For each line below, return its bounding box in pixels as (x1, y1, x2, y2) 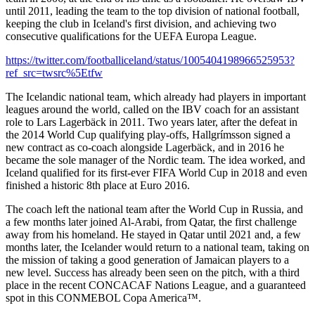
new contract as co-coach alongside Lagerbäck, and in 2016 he (6, 141, 284, 154)
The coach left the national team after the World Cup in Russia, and (6, 203, 303, 216)
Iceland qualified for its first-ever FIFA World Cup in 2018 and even (6, 167, 307, 179)
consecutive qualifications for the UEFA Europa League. (6, 30, 257, 43)
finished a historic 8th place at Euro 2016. (6, 179, 190, 192)
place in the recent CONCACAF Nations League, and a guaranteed (6, 279, 306, 292)
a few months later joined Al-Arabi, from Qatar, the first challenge (6, 216, 297, 229)
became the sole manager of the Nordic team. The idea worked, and (6, 154, 305, 167)
